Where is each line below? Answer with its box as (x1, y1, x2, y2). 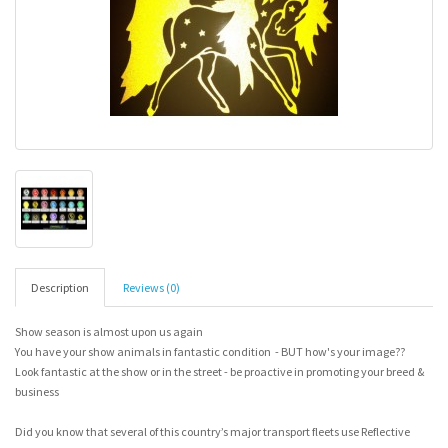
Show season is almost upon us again (15, 324, 203, 339)
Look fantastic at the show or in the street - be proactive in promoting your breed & (15, 364, 424, 379)
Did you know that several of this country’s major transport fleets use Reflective (15, 424, 410, 439)
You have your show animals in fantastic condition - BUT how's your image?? (15, 344, 405, 359)
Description (31, 280, 89, 295)
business (15, 384, 59, 399)
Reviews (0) (123, 280, 180, 295)
